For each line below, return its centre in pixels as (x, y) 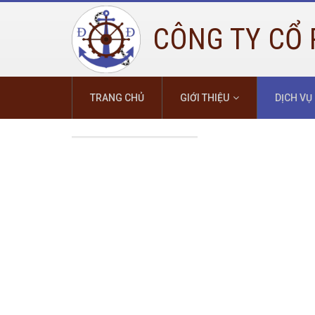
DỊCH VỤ (294, 98)
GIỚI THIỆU (205, 98)
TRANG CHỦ (117, 98)
